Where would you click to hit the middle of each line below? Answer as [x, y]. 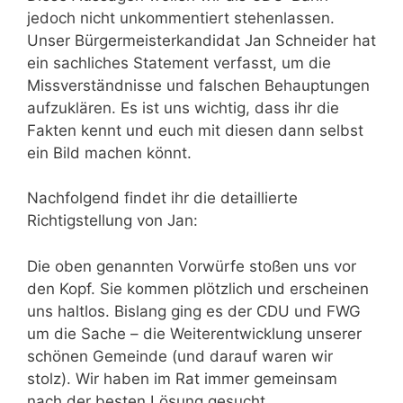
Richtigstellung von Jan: [112, 220]
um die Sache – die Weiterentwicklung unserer [194, 333]
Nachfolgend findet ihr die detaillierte [162, 198]
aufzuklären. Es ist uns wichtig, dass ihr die [183, 107]
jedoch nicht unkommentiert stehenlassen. [181, 18]
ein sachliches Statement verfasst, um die [179, 63]
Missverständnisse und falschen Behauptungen [198, 85]
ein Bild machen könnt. [109, 152]
